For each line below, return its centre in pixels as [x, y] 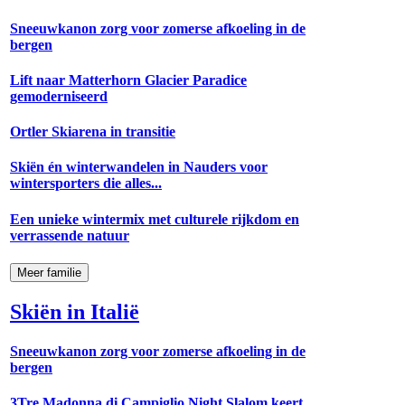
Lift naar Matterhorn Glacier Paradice [128, 80]
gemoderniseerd [59, 96]
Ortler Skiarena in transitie [93, 132]
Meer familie [49, 273]
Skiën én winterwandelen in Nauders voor [139, 167]
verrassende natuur [70, 235]
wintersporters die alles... [86, 184]
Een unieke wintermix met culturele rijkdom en [155, 219]
